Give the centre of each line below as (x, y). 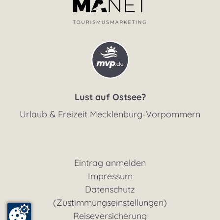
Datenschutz (110, 189)
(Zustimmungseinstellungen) (110, 203)
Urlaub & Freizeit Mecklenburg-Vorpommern (110, 114)
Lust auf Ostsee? (110, 97)
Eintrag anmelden (110, 163)
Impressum (110, 176)
